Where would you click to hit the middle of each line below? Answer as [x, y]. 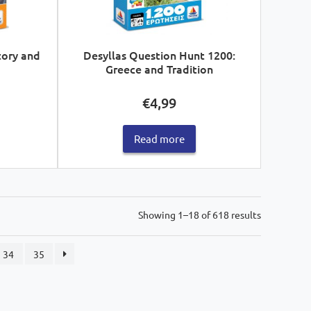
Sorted [275, 214]
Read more [159, 139]
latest [273, 245]
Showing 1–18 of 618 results [200, 215]
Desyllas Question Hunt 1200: [159, 54]
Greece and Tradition [159, 68]
